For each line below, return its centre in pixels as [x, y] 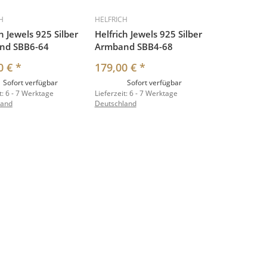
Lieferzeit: [112, 94]
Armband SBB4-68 [133, 47]
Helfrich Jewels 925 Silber [148, 34]
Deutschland [115, 104]
